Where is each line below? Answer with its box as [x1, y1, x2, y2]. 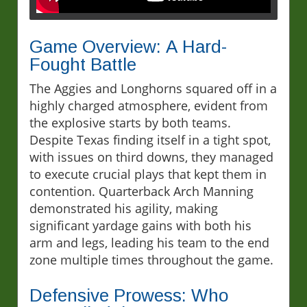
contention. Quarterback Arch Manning [29, 183, 254, 200]
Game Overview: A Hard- [29, 36, 227, 58]
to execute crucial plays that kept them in [29, 166, 267, 183]
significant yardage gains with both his [29, 217, 251, 234]
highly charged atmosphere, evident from [29, 97, 268, 114]
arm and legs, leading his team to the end [29, 234, 269, 251]
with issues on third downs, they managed [29, 149, 273, 166]
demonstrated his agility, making [29, 200, 218, 217]
